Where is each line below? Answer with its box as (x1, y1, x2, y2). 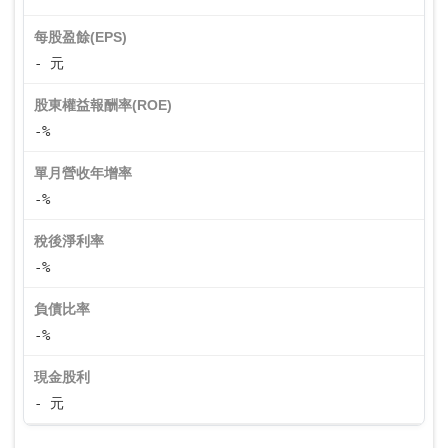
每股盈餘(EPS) (34, 29, 127, 45)
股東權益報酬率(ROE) (34, 97, 172, 113)
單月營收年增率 (34, 165, 132, 181)
